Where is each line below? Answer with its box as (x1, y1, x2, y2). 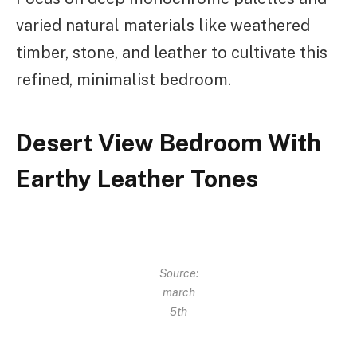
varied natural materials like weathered (16, 15, 310, 35)
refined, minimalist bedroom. (16, 69, 231, 89)
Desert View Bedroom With (16, 128, 321, 158)
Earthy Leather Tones (16, 164, 258, 194)
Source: (159, 265, 198, 280)
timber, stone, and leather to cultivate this (16, 42, 328, 62)
